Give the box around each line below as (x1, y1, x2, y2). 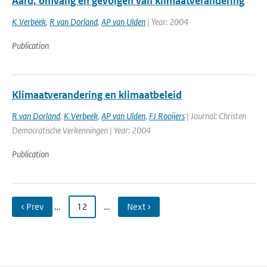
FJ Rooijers (149, 110, 185, 122)
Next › (127, 201, 151, 212)
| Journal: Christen (185, 110, 246, 122)
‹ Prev (21, 201, 44, 212)
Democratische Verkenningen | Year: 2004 (12, 125, 151, 136)
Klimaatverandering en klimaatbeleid (12, 88, 182, 101)
